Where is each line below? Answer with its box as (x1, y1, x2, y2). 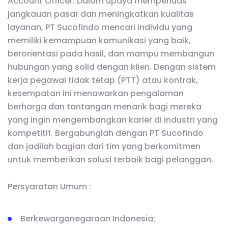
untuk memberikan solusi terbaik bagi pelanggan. (8, 154, 213, 165)
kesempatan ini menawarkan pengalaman (8, 88, 184, 99)
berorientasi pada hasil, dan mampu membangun (8, 48, 214, 60)
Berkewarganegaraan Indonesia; (20, 213, 155, 225)
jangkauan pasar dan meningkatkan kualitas (8, 8, 194, 20)
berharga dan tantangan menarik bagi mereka (8, 101, 202, 112)
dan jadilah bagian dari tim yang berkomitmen (8, 140, 201, 152)
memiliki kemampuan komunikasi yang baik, (8, 35, 191, 46)
